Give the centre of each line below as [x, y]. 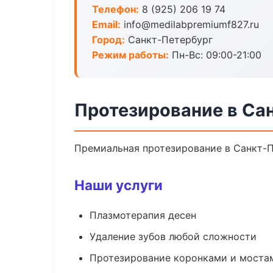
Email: [106, 24]
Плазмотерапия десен [143, 215]
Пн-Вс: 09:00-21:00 [215, 55]
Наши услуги [119, 185]
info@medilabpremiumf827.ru [190, 24]
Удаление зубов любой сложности [173, 236]
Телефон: [115, 9]
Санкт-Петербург [169, 40]
